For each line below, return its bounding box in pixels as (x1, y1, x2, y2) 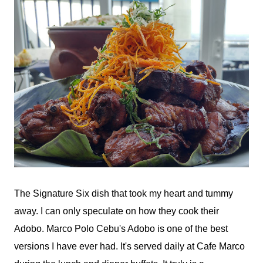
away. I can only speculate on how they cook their (14, 205, 219, 216)
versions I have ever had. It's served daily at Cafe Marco (14, 241, 245, 251)
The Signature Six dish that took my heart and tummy (14, 188, 233, 198)
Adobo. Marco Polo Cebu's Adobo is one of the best (14, 223, 228, 234)
